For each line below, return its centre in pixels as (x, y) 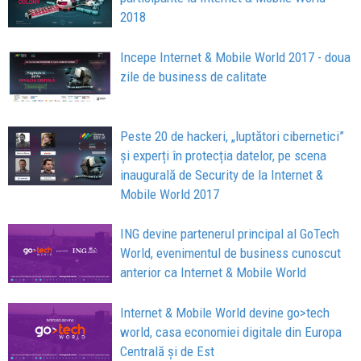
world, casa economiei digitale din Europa (231, 332)
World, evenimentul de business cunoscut (231, 253)
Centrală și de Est (168, 351)
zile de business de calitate (194, 77)
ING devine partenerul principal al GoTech (230, 233)
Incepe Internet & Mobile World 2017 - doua (236, 58)
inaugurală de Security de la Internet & (222, 174)
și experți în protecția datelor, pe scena (224, 155)
